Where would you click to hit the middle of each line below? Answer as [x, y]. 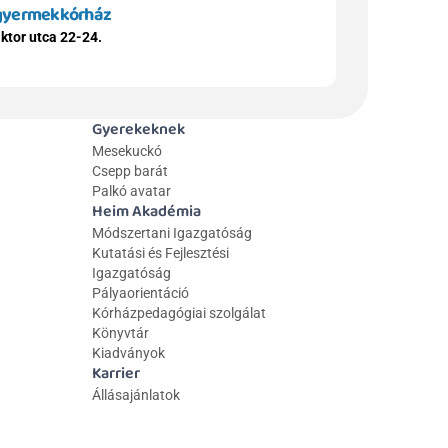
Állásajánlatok [136, 395]
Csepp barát [130, 171]
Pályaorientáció [140, 293]
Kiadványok [128, 353]
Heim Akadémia [146, 211]
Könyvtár [120, 333]
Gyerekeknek [138, 129]
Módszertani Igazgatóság [172, 233]
